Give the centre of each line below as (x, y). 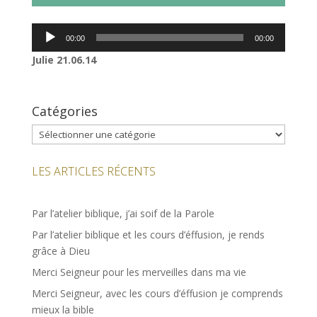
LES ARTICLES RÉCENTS (93, 172)
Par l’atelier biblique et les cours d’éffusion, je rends (148, 235)
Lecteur (48, 31)
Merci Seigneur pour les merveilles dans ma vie (139, 272)
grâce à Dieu (60, 251)
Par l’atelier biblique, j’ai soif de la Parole (123, 214)
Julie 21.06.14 (64, 60)
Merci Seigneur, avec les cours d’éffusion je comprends (157, 294)
